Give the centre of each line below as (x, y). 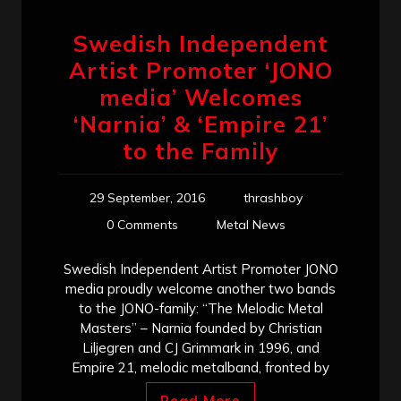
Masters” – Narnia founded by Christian (200, 328)
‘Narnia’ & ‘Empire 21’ (200, 124)
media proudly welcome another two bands (200, 288)
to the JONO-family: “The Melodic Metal (200, 308)
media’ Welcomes (200, 97)
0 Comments (142, 224)
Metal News (251, 224)
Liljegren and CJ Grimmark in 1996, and (200, 347)
